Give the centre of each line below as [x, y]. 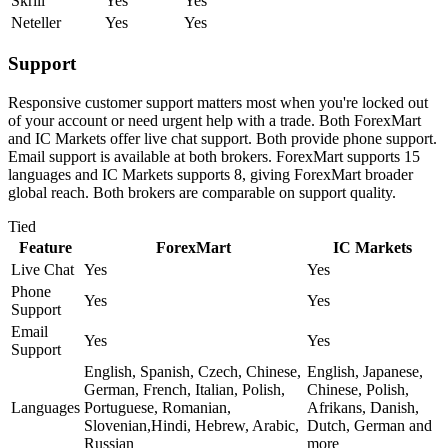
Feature [45, 248]
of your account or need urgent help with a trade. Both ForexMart [214, 121]
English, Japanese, [365, 372]
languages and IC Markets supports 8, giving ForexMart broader [210, 175]
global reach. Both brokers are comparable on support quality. [202, 193]
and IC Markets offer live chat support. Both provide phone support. [222, 139]
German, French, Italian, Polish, [184, 390]
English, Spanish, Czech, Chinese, [192, 372]
